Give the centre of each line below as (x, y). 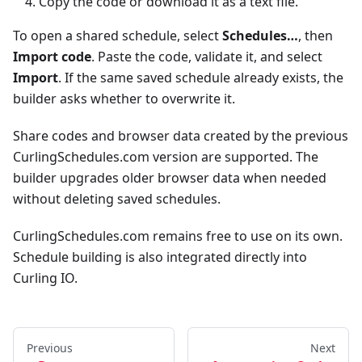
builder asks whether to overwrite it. (124, 99)
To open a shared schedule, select (118, 36)
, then (316, 36)
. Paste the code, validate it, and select (207, 57)
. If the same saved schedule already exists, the (201, 78)
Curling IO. (45, 278)
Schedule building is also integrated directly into (160, 257)
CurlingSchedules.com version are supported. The (166, 157)
